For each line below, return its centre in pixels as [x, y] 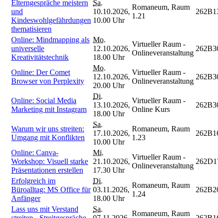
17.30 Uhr [109, 170]
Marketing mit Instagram [49, 109]
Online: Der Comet [41, 72]
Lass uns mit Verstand [45, 209]
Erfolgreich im [33, 181]
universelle [28, 48]
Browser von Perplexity [48, 81]
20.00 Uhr [109, 85]
